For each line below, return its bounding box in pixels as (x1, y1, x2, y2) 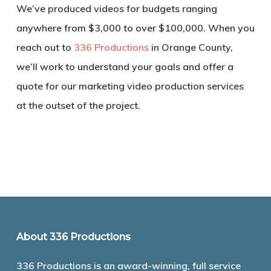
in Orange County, (148, 41, 233, 53)
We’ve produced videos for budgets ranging (16, 2, 217, 15)
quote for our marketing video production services (16, 79, 244, 92)
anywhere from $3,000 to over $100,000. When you (16, 21, 255, 34)
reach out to (16, 41, 74, 53)
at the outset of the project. (16, 99, 140, 111)
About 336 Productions (16, 231, 131, 243)
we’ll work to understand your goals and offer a (16, 60, 233, 73)
